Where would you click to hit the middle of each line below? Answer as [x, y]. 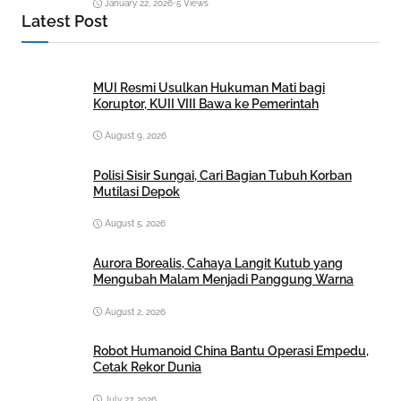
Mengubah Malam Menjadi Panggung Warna [223, 280]
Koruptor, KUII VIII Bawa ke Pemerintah [206, 103]
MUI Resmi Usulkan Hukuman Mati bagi [209, 87]
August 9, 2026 [136, 136]
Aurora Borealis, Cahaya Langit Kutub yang [218, 264]
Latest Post [65, 21]
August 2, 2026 [135, 311]
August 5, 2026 [135, 224]
